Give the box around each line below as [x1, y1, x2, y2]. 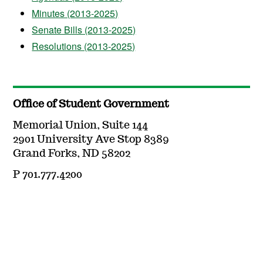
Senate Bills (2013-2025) [32, 23, 136, 37]
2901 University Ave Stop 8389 [13, 134, 170, 146]
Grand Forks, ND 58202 [13, 149, 131, 160]
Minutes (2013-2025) [32, 6, 119, 21]
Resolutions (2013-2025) [32, 39, 136, 53]
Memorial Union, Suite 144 [13, 120, 149, 131]
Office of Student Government [13, 99, 170, 110]
